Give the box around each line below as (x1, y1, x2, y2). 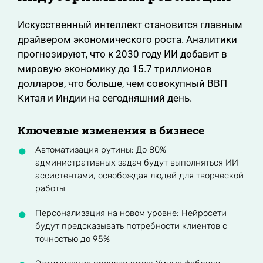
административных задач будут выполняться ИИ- (35, 157, 242, 168)
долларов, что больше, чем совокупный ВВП (18, 77, 227, 89)
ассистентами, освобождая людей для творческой (35, 170, 244, 181)
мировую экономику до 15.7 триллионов (18, 63, 212, 75)
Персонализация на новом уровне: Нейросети (35, 208, 227, 218)
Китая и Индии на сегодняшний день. (18, 92, 192, 104)
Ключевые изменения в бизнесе (18, 123, 204, 137)
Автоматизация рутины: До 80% (35, 144, 166, 155)
